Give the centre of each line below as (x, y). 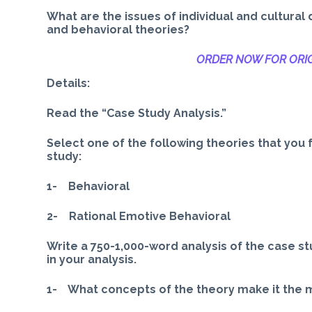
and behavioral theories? (118, 29)
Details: (69, 83)
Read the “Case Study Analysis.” (137, 113)
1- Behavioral (88, 186)
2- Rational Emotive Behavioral (139, 216)
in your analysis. (92, 259)
